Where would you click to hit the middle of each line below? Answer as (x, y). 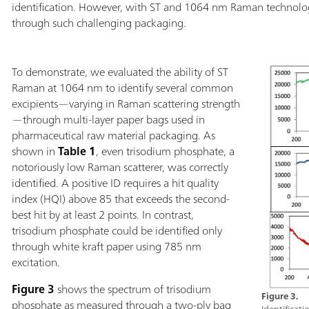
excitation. (36, 262)
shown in (34, 151)
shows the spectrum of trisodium (132, 289)
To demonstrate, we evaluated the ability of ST (120, 72)
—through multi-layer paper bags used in (108, 120)
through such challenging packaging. (99, 23)
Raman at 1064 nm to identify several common (122, 88)
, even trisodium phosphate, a (165, 151)
